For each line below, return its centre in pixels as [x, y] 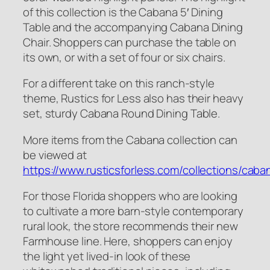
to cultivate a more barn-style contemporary [133, 211]
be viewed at [55, 155]
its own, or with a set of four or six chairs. [124, 57]
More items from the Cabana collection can [130, 140]
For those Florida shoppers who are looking [130, 196]
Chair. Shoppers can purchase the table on [130, 42]
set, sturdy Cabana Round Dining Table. [122, 114]
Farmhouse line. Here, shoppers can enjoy [128, 241]
